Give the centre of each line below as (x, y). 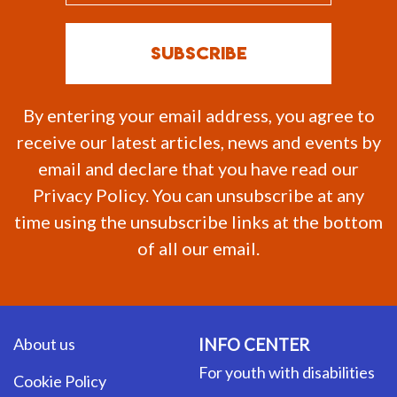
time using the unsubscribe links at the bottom (198, 221)
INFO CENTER (254, 344)
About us (44, 343)
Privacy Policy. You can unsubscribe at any (198, 195)
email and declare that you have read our (198, 168)
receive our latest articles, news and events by (198, 141)
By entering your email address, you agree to (198, 115)
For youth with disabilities (287, 372)
